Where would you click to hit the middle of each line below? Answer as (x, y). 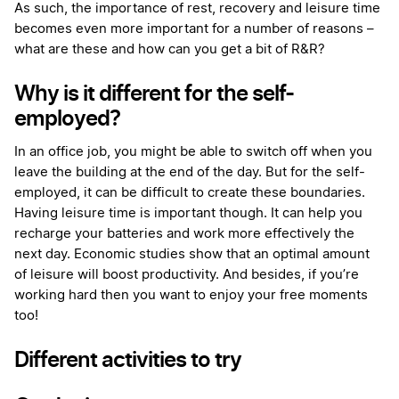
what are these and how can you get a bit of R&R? (170, 50)
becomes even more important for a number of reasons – (194, 29)
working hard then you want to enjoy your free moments (191, 296)
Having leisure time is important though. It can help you (188, 214)
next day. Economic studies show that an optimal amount (192, 255)
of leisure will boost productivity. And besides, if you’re (187, 275)
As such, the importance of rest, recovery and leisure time (197, 9)
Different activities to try (128, 360)
